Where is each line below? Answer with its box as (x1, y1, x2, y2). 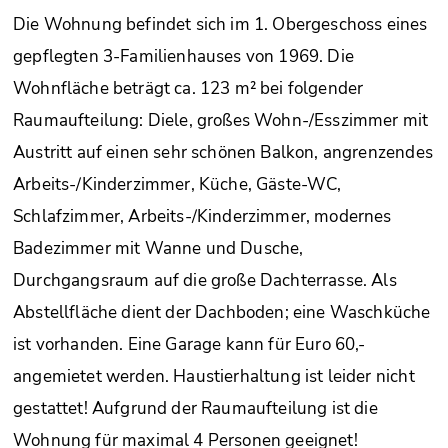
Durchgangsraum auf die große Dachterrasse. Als (13, 268, 397, 292)
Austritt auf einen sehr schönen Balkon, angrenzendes (13, 140, 433, 164)
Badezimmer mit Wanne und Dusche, (13, 236, 304, 260)
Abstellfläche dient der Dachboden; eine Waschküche (13, 300, 431, 324)
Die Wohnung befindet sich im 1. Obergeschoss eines (13, 12, 428, 36)
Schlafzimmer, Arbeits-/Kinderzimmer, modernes (13, 204, 392, 228)
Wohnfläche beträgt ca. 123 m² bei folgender (13, 76, 364, 100)
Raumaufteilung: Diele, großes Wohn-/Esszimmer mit (13, 108, 429, 132)
